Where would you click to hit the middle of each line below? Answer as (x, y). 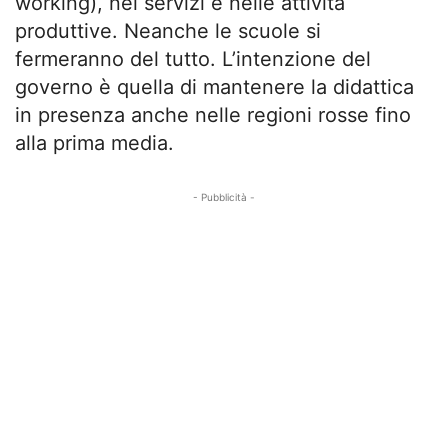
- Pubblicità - (224, 197)
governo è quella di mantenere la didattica (214, 87)
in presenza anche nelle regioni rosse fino (213, 115)
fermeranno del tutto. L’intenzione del (193, 59)
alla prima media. (94, 143)
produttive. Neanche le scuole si (168, 31)
